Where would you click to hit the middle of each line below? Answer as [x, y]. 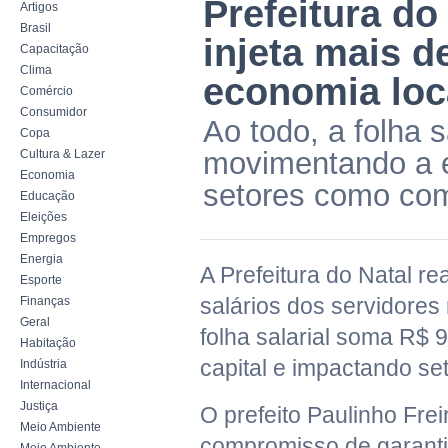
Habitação [48, 343]
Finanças [45, 301]
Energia [41, 259]
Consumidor [53, 112]
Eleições [43, 217]
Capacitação [54, 49]
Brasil [35, 28]
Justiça [39, 406]
